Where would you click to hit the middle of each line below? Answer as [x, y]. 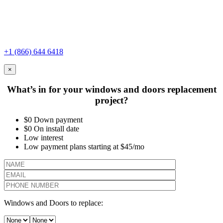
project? [111, 100]
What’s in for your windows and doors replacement [111, 89]
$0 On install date [52, 128]
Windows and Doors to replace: [54, 203]
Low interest [44, 137]
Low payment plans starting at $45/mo [84, 146]
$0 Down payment [53, 119]
